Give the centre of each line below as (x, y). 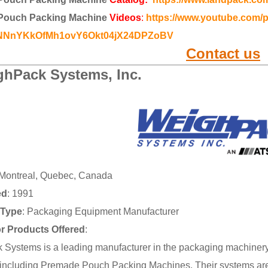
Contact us (223, 53)
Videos (125, 17)
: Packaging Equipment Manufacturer (100, 211)
